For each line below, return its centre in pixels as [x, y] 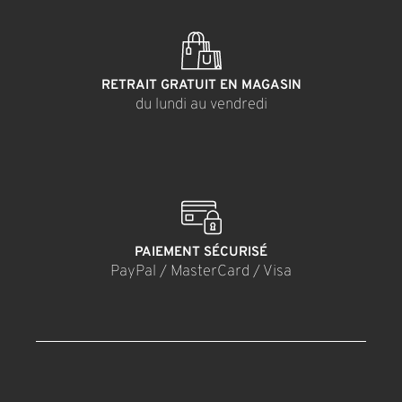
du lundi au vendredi [201, 105]
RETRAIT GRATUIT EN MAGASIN [201, 85]
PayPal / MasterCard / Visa [201, 271]
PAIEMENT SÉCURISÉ [201, 252]
